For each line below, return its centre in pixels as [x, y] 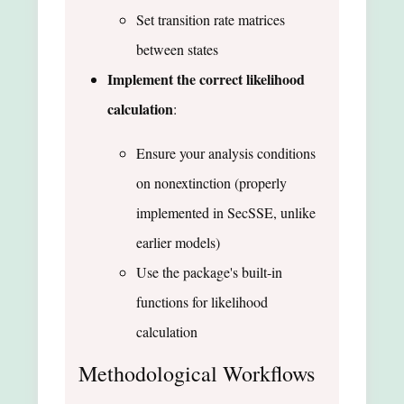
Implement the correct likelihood [206, 78]
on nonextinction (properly [211, 182]
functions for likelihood [202, 301]
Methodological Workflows [197, 373]
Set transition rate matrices [211, 19]
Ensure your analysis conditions [226, 152]
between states [177, 49]
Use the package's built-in [209, 271]
